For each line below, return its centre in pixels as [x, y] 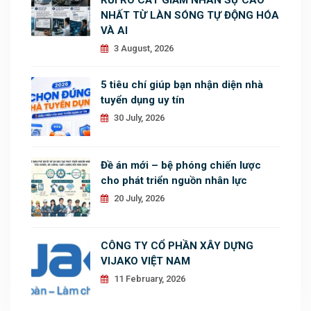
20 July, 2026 [138, 198]
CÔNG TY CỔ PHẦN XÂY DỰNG [177, 245]
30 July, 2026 [138, 117]
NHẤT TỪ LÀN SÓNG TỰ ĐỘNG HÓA [190, 15]
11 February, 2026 [149, 278]
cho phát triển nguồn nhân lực [174, 180]
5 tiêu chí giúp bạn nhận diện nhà [182, 84]
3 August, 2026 [143, 48]
